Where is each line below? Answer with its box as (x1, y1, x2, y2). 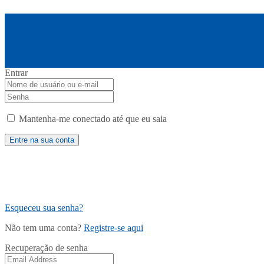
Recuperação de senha (5, 243, 88, 253)
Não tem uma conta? (5, 223, 84, 233)
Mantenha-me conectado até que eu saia (16, 114, 167, 124)
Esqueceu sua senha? (5, 203, 83, 213)
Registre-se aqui (84, 223, 143, 233)
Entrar (5, 68, 28, 78)
